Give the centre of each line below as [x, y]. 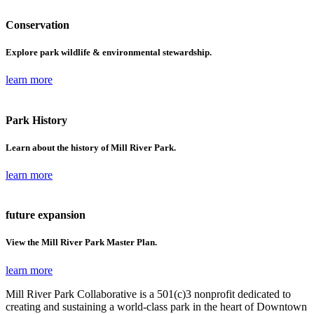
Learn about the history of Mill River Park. [91, 147]
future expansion [46, 215]
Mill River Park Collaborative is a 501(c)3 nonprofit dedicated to [148, 294]
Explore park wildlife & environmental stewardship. [109, 53]
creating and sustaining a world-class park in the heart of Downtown [156, 306]
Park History [36, 120]
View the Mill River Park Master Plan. [81, 243]
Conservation [37, 25]
